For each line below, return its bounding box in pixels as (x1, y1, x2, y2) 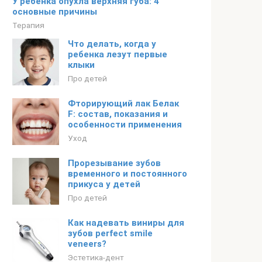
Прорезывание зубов (68, 158, 161, 168)
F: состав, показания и (68, 109, 168, 119)
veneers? (68, 239, 106, 249)
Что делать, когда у (68, 39, 156, 49)
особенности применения (68, 119, 182, 130)
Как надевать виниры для (68, 218, 184, 228)
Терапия (12, 20, 44, 30)
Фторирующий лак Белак (68, 98, 179, 109)
